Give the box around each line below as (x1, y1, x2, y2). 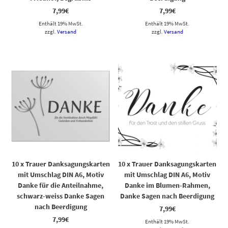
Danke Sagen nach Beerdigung (120, 191, 215, 201)
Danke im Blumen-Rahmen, (124, 181, 210, 190)
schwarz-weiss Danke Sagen (17, 191, 105, 201)
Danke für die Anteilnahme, (18, 181, 104, 190)
